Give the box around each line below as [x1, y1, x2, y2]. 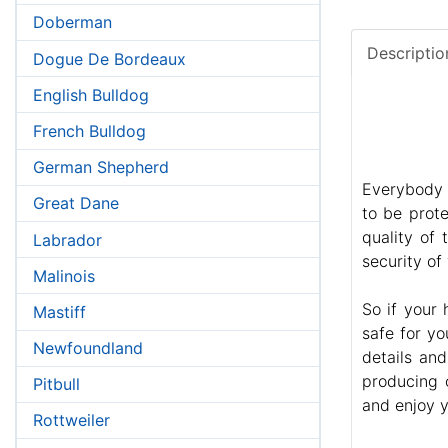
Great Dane [33, 193, 119, 214]
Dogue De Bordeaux [33, 48, 186, 69]
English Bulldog [33, 84, 149, 105]
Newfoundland [33, 338, 143, 359]
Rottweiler [33, 410, 110, 431]
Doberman [33, 12, 112, 33]
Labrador [33, 229, 102, 250]
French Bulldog [33, 120, 146, 141]
